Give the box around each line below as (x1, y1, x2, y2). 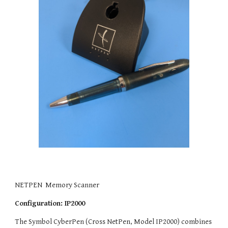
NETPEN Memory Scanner (15, 181, 101, 190)
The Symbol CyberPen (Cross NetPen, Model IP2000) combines (15, 217, 212, 226)
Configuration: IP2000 (15, 199, 85, 208)
